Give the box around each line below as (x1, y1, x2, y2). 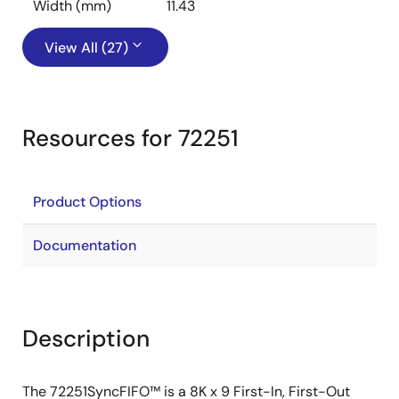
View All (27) (45, 38, 128, 57)
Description (22, 323, 150, 354)
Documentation (33, 236, 136, 255)
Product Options (33, 192, 142, 211)
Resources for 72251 (22, 123, 239, 153)
